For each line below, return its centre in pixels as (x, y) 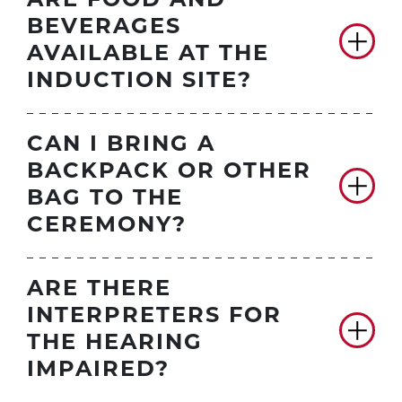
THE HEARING (115, 344)
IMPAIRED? (98, 371)
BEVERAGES (104, 28)
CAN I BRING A (121, 146)
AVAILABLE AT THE (148, 55)
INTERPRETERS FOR (154, 317)
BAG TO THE (105, 200)
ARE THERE (99, 290)
